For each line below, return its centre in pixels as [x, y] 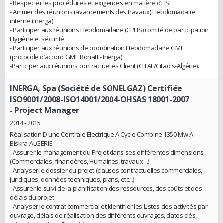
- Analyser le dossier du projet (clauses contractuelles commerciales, [106, 170]
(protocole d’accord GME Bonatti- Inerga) [66, 57]
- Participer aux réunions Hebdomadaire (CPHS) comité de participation [110, 30]
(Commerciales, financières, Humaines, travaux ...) [80, 161]
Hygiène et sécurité [37, 39]
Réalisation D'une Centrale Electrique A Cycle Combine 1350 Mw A [102, 134]
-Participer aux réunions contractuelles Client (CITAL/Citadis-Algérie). [105, 66]
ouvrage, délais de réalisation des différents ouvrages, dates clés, [103, 215]
